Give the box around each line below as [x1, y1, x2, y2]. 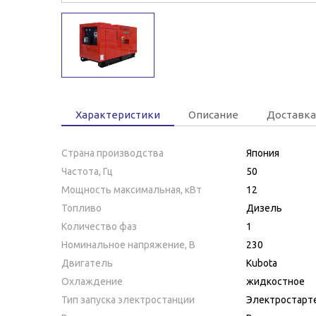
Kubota [246, 257, 277, 269]
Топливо [61, 202, 102, 214]
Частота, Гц [61, 165, 113, 177]
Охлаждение [61, 275, 123, 287]
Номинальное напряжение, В [61, 238, 195, 250]
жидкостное [246, 275, 305, 287]
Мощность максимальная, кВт [61, 183, 202, 195]
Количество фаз [61, 220, 137, 232]
